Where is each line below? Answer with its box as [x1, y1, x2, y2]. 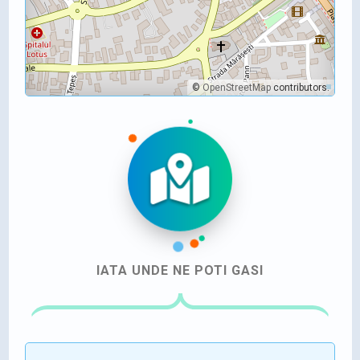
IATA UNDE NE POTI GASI [96, 263, 264, 279]
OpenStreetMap [202, 82, 271, 94]
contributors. [271, 82, 329, 94]
